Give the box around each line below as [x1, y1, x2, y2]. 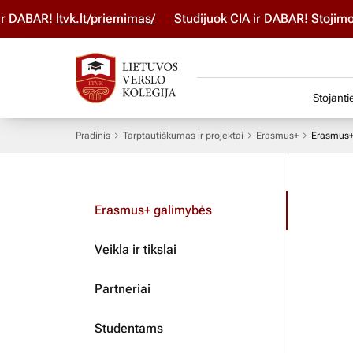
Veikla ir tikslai [95, 241, 176, 257]
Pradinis [76, 129, 110, 141]
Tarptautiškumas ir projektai [123, 129, 243, 141]
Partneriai [95, 281, 150, 296]
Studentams [95, 320, 163, 336]
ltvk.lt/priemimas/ [28, 11, 128, 26]
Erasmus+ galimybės [95, 202, 212, 217]
